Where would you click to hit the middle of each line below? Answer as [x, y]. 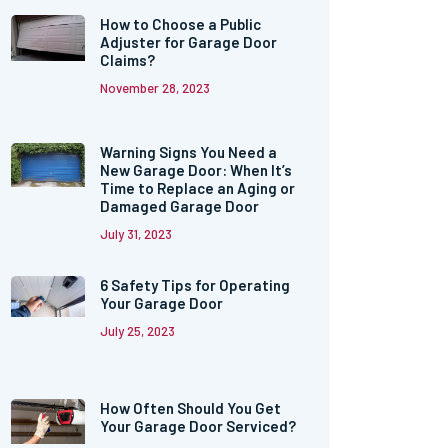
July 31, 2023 [136, 233]
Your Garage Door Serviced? [198, 426]
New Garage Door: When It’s [196, 169]
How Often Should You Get [191, 408]
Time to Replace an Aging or [198, 187]
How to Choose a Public [181, 24]
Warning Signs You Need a [189, 151]
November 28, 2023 [155, 88]
